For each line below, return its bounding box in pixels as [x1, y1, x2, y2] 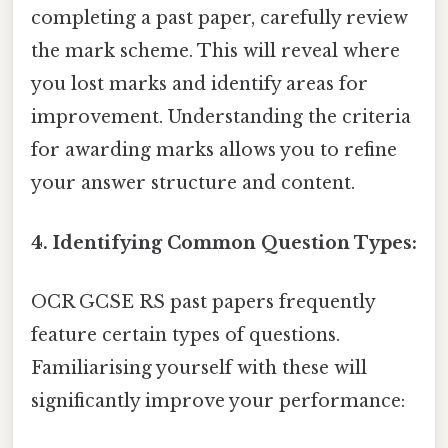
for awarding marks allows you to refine [31, 139, 397, 162]
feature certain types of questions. [31, 323, 340, 346]
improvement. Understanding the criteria [31, 106, 411, 129]
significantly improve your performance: [31, 389, 405, 412]
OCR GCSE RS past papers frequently [31, 290, 375, 313]
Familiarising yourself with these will [31, 356, 367, 379]
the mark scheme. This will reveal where [31, 40, 400, 63]
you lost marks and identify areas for [31, 73, 368, 96]
